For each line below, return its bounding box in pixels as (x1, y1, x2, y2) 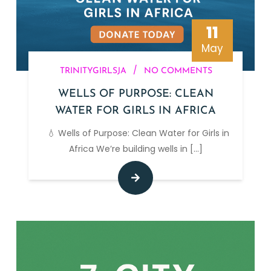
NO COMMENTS (143, 66, 212, 76)
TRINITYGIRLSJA (59, 66, 126, 76)
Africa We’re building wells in (68, 142, 190, 155)
